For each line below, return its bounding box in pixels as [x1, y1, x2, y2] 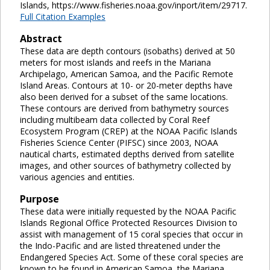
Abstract [20, 31, 62, 45]
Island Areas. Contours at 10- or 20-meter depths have [20, 79, 233, 91]
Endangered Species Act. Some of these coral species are [20, 251, 243, 263]
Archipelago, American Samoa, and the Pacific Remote [20, 67, 233, 80]
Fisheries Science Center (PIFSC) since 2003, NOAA [20, 136, 218, 148]
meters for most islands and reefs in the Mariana [20, 56, 211, 68]
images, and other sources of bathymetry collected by [20, 159, 231, 171]
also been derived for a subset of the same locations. [20, 90, 228, 102]
